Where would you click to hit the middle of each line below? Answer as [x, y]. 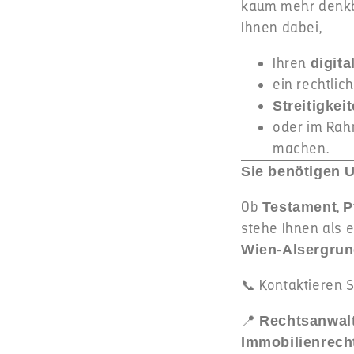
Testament [299, 207]
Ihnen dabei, [282, 28]
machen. [301, 149]
